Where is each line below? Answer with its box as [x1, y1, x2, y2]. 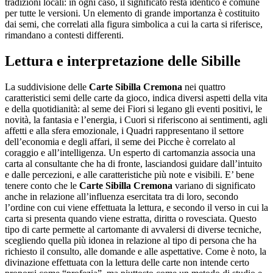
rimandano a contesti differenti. [5, 30, 124, 41]
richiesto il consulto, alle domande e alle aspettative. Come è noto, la [5, 246, 266, 257]
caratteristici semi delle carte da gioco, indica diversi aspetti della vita [5, 93, 268, 103]
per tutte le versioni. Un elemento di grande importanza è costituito [5, 8, 260, 19]
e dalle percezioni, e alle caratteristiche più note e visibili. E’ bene [5, 169, 254, 180]
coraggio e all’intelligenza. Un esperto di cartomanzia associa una [5, 147, 255, 158]
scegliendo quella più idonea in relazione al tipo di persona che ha [5, 235, 257, 246]
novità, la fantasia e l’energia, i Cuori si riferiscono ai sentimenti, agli [5, 115, 268, 125]
